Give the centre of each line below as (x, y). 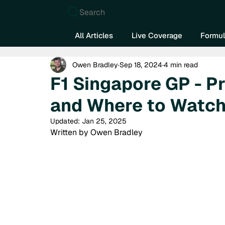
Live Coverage (157, 35)
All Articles (94, 35)
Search (92, 12)
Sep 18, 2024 (141, 65)
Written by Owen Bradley (96, 133)
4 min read (181, 65)
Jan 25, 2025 (104, 121)
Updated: (66, 121)
